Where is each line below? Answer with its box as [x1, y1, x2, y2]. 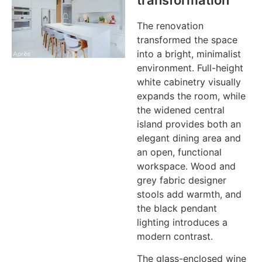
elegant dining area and [137, 132, 241, 144]
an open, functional [137, 146, 222, 158]
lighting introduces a [137, 216, 227, 228]
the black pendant [137, 202, 217, 214]
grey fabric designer [137, 174, 226, 186]
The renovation [137, 19, 204, 32]
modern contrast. [137, 230, 213, 242]
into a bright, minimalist [137, 47, 241, 60]
